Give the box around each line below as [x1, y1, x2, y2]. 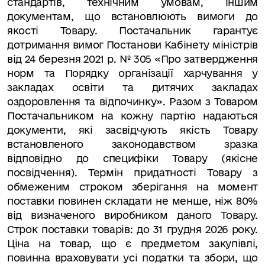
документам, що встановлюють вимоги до [7, 11, 258, 22]
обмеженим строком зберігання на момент [7, 181, 258, 192]
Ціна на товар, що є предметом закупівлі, [7, 238, 258, 249]
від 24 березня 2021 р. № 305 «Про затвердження [7, 53, 258, 64]
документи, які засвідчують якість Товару [7, 124, 258, 135]
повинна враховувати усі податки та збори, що [7, 252, 258, 263]
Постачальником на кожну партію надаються [7, 110, 258, 121]
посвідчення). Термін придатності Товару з [7, 167, 258, 178]
